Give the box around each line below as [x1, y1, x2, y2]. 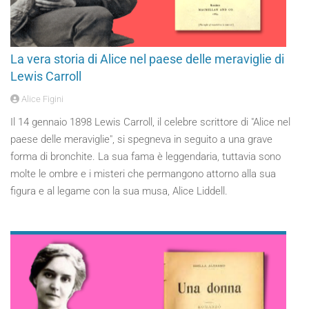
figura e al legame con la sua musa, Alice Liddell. [10, 185, 228, 197]
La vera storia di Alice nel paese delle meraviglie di [10, 52, 284, 66]
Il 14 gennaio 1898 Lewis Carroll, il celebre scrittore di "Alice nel [10, 116, 290, 128]
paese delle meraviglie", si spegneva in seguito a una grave [10, 133, 272, 146]
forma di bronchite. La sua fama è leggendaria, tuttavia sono [10, 150, 281, 163]
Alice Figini [19, 94, 63, 104]
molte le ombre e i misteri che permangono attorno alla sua [10, 168, 276, 180]
